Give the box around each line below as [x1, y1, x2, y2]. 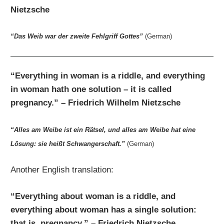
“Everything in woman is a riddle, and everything [10, 71, 205, 81]
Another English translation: [10, 165, 114, 175]
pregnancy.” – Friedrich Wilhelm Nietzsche [10, 98, 181, 108]
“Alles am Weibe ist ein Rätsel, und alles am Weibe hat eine [10, 125, 196, 133]
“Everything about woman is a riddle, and [10, 191, 176, 201]
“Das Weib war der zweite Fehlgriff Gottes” [10, 32, 143, 40]
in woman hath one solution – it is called [10, 84, 172, 94]
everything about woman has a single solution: [10, 204, 197, 214]
